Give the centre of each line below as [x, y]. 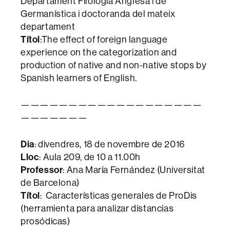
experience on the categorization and [99, 52]
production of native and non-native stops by [114, 65]
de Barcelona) [50, 183]
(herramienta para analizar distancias [97, 208]
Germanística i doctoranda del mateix [98, 14]
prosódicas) [47, 221]
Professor [42, 170]
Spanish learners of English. [79, 78]
